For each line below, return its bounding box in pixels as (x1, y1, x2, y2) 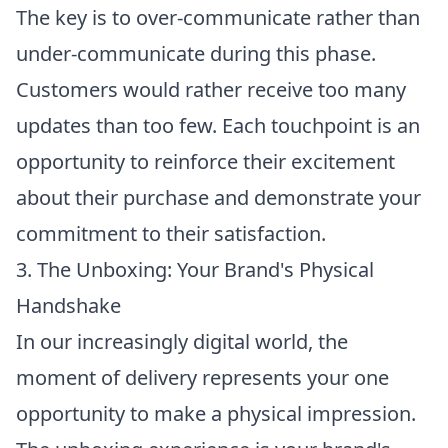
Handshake (16, 291, 121, 319)
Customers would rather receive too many (16, 75, 406, 103)
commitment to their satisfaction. (16, 219, 326, 247)
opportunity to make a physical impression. (16, 399, 416, 427)
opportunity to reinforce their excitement (16, 147, 395, 175)
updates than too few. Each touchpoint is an (16, 111, 420, 139)
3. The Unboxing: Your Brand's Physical (16, 255, 374, 283)
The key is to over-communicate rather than (16, 3, 420, 31)
